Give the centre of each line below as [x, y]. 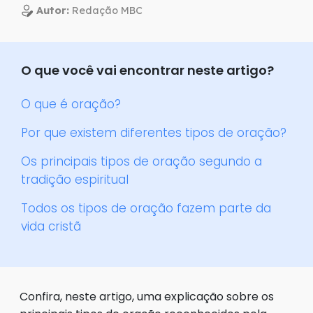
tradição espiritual [75, 180]
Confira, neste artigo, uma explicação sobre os [147, 297]
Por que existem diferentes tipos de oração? [154, 133]
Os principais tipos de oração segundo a [141, 162]
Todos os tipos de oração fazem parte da [146, 209]
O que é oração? [71, 104]
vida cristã [51, 227]
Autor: [53, 11]
